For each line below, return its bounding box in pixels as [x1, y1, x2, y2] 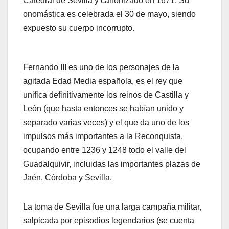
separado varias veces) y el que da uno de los [23, 118, 189, 127]
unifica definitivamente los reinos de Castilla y [23, 90, 189, 100]
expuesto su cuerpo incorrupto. [23, 24, 134, 33]
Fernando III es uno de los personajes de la [23, 63, 179, 72]
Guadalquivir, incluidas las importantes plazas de [23, 159, 200, 169]
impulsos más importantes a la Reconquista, [23, 132, 183, 141]
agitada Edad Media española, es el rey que [23, 77, 182, 86]
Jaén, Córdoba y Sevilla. [23, 173, 112, 182]
